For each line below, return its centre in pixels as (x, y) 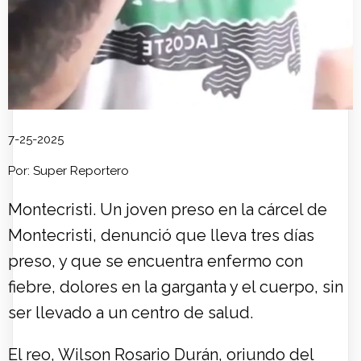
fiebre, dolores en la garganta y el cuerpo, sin (176, 287)
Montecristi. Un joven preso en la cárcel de (168, 210)
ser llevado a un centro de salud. (131, 313)
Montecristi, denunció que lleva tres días (161, 236)
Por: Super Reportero (68, 171)
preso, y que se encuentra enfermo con (156, 261)
